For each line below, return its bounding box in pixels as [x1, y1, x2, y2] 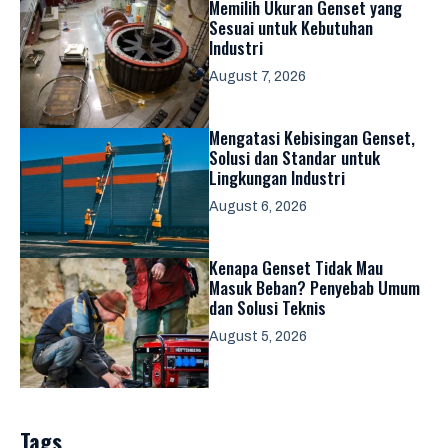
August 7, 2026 [209, 69, 306, 84]
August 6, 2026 [209, 199, 307, 214]
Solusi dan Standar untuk [209, 145, 380, 170]
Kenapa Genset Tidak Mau [209, 255, 383, 280]
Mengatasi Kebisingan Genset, [209, 125, 415, 150]
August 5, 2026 [209, 329, 307, 344]
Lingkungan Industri [209, 165, 345, 190]
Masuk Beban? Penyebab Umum [209, 275, 420, 300]
